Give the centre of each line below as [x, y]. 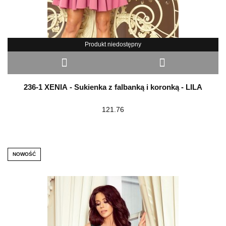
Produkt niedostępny [113, 44]
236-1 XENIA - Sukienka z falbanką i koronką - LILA [113, 87]
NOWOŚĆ [24, 154]
